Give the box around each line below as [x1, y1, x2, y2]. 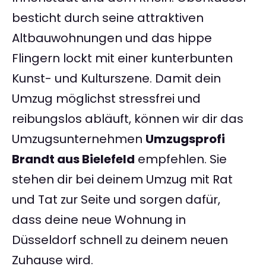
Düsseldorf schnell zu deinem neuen [12, 232, 228, 249]
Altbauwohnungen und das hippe [12, 30, 212, 47]
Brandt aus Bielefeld [12, 151, 135, 168]
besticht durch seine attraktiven [12, 9, 204, 27]
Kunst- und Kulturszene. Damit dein [12, 70, 221, 87]
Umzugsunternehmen [12, 131, 145, 148]
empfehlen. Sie [135, 151, 227, 168]
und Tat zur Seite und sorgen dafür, [12, 191, 220, 208]
